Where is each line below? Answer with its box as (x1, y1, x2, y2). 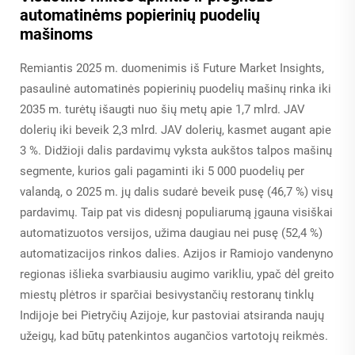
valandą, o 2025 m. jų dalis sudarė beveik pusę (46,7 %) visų (20, 185, 333, 200)
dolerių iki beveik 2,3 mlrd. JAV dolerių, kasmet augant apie (20, 123, 331, 138)
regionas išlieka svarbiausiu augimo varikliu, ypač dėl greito (20, 267, 334, 282)
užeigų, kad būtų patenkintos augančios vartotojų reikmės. (20, 329, 328, 344)
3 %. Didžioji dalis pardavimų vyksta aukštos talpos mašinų (20, 143, 332, 158)
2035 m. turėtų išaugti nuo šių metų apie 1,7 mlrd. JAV (20, 102, 305, 117)
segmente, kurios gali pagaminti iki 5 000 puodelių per (20, 164, 304, 179)
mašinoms (20, 25, 93, 44)
